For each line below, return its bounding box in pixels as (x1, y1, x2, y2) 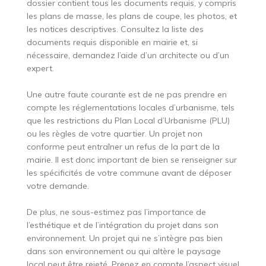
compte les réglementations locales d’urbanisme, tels (26, 102, 235, 113)
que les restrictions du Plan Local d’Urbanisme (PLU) (26, 115, 230, 126)
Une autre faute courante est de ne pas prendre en (26, 89, 227, 100)
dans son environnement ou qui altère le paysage (26, 246, 221, 257)
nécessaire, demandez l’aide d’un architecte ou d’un (26, 50, 229, 61)
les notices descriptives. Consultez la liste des (26, 24, 204, 35)
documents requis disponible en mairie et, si (26, 37, 198, 48)
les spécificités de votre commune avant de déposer (26, 167, 232, 179)
